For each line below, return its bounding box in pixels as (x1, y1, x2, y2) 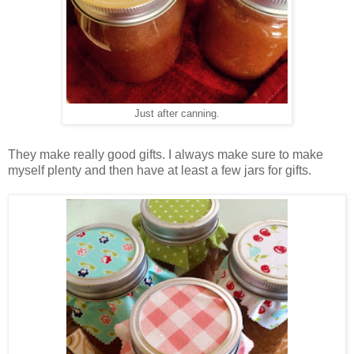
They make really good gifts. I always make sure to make (8, 147, 323, 161)
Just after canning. (134, 107, 220, 119)
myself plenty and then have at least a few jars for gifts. (8, 163, 311, 177)
